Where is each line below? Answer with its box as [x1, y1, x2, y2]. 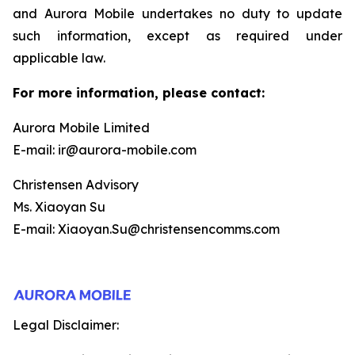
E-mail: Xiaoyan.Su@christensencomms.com [13, 221, 280, 237]
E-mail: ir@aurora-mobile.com [13, 142, 197, 158]
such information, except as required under [13, 28, 342, 44]
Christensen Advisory [13, 177, 139, 193]
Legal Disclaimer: [13, 317, 119, 333]
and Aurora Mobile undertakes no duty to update [13, 6, 342, 21]
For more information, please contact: [13, 85, 265, 101]
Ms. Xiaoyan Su [13, 199, 105, 215]
